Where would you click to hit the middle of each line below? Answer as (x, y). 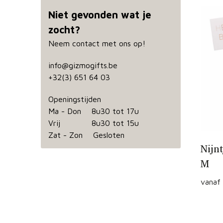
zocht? (64, 30)
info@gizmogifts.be (83, 65)
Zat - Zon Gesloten (86, 135)
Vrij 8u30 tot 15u (93, 123)
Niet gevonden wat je (100, 15)
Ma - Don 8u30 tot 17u (93, 111)
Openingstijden (74, 99)
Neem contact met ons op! (97, 44)
